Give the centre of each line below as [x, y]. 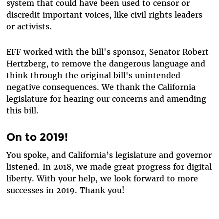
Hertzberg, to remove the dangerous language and [106, 64]
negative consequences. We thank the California [101, 87]
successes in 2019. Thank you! [65, 190]
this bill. [22, 111]
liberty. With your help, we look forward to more [102, 179]
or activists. [29, 27]
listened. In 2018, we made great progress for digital [109, 167]
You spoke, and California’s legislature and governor [109, 155]
